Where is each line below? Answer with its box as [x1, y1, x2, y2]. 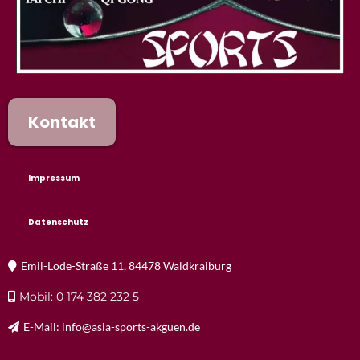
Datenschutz [28, 216, 88, 229]
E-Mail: [23, 320, 62, 334]
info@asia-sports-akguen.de [62, 320, 200, 334]
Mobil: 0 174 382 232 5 [19, 289, 139, 305]
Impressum [28, 172, 80, 185]
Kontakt [28, 111, 96, 134]
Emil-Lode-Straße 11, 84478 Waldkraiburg [21, 259, 231, 273]
